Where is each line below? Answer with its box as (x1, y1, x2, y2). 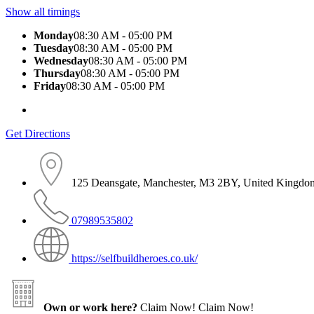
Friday (34, 79, 66, 92)
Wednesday (34, 54, 88, 67)
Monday (34, 29, 74, 41)
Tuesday (34, 41, 74, 54)
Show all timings (6, 5, 80, 18)
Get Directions (6, 127, 70, 139)
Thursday (34, 67, 81, 79)
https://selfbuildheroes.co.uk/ (71, 252, 198, 264)
